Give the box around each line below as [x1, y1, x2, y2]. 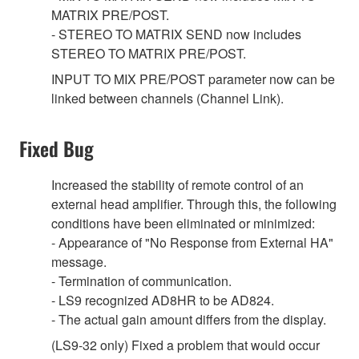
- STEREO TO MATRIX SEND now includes [51, 24, 301, 43]
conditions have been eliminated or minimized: [51, 213, 315, 232]
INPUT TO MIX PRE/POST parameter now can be [51, 69, 335, 88]
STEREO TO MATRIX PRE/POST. [51, 43, 246, 63]
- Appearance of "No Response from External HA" [51, 232, 333, 252]
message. [51, 252, 107, 271]
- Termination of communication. [51, 271, 232, 290]
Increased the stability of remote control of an [51, 175, 304, 194]
